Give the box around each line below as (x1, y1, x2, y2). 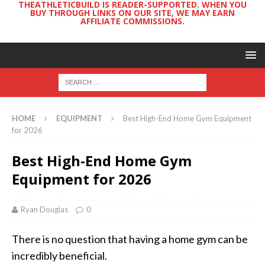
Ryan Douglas (21, 205, 68, 214)
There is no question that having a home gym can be (12, 232, 248, 245)
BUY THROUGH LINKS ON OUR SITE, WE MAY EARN (30, 7, 235, 18)
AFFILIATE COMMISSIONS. (80, 15, 185, 27)
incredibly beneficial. (12, 249, 107, 262)
